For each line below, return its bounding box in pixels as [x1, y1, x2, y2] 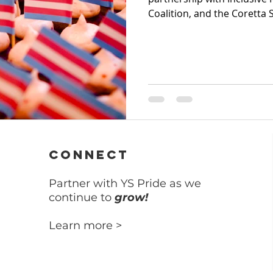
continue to [49, 190, 115, 204]
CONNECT [49, 146, 129, 162]
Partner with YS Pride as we [49, 176, 202, 190]
